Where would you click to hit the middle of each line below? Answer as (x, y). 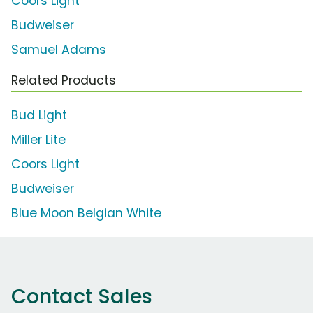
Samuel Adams (59, 50)
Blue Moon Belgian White (86, 213)
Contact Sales (82, 297)
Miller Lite (38, 140)
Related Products (64, 81)
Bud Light (39, 116)
